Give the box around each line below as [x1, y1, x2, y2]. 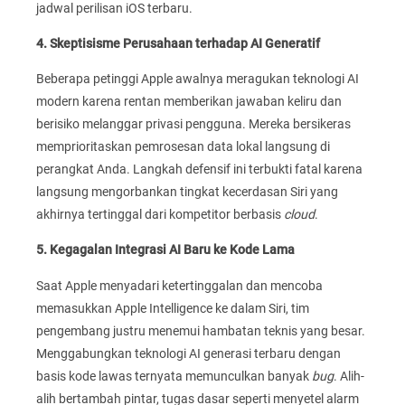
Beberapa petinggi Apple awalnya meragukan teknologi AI [36, 71, 359, 87]
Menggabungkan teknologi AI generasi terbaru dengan [36, 345, 341, 361]
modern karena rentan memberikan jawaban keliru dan [36, 94, 342, 109]
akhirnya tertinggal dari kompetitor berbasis [36, 207, 284, 222]
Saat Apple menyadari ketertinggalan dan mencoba [36, 278, 323, 293]
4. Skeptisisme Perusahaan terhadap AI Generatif [36, 35, 320, 51]
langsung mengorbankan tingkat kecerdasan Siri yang [36, 184, 338, 200]
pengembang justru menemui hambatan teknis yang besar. [36, 323, 365, 338]
